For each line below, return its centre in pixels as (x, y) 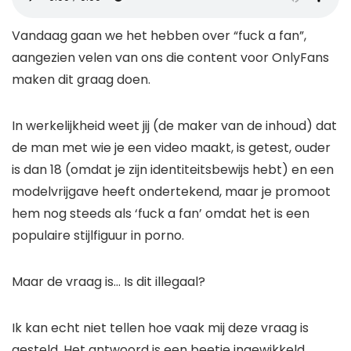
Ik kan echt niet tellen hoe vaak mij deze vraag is (160, 328)
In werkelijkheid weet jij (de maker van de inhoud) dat (174, 126)
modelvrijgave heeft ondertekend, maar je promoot (171, 192)
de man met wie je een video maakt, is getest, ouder (171, 148)
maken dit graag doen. (81, 80)
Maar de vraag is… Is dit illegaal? (109, 282)
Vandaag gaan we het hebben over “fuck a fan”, (159, 36)
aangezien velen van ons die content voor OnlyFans (170, 58)
